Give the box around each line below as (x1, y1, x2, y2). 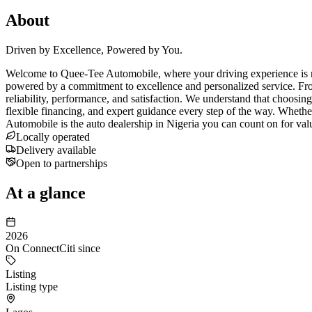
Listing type (6, 280, 58, 292)
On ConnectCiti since (6, 242, 100, 254)
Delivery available (16, 143, 96, 156)
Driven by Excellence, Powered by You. (6, 43, 182, 56)
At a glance (6, 183, 86, 202)
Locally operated (16, 130, 90, 143)
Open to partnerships (16, 157, 107, 169)
